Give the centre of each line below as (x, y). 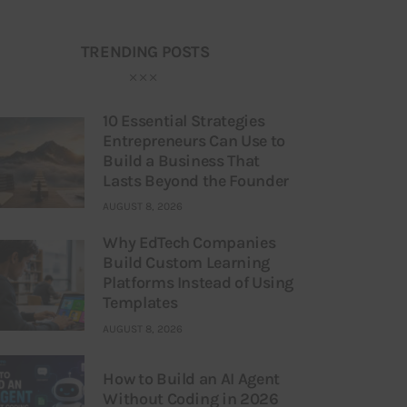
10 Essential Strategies (184, 120)
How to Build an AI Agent (191, 378)
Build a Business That (181, 160)
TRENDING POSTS (145, 52)
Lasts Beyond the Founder (196, 180)
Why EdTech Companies (189, 243)
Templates (140, 303)
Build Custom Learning (186, 263)
